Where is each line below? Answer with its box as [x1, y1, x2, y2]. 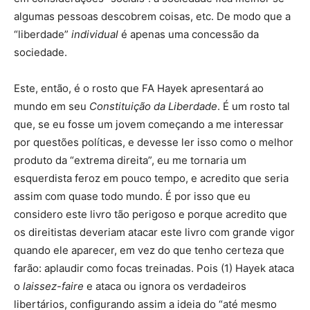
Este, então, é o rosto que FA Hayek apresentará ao [14, 82, 264, 95]
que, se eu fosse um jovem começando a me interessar [14, 118, 284, 131]
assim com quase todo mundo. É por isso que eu [14, 190, 250, 203]
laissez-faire [23, 280, 84, 293]
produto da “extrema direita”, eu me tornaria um [14, 154, 246, 167]
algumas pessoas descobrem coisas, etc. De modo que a [14, 10, 291, 24]
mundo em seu [14, 100, 89, 113]
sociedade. [14, 46, 67, 60]
